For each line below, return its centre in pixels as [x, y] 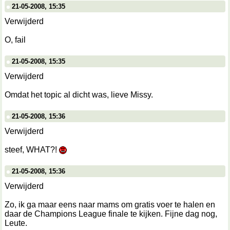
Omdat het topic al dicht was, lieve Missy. [79, 95]
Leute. [16, 223]
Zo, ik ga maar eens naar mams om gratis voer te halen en [110, 205]
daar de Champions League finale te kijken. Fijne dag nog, [111, 214]
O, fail [15, 40]
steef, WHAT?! [32, 150]
